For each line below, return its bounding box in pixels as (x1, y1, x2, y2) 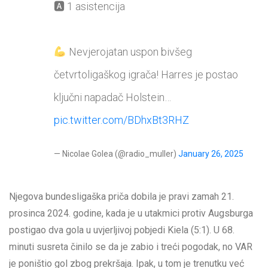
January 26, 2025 (178, 149, 243, 159)
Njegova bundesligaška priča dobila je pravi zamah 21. (9, 191, 234, 203)
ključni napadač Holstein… (54, 91, 171, 104)
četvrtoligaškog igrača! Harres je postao (54, 68, 238, 81)
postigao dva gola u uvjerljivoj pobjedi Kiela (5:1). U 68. (9, 224, 234, 236)
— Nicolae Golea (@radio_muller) (54, 149, 178, 159)
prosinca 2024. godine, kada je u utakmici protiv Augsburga (9, 208, 253, 220)
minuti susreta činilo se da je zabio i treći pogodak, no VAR (9, 241, 252, 253)
